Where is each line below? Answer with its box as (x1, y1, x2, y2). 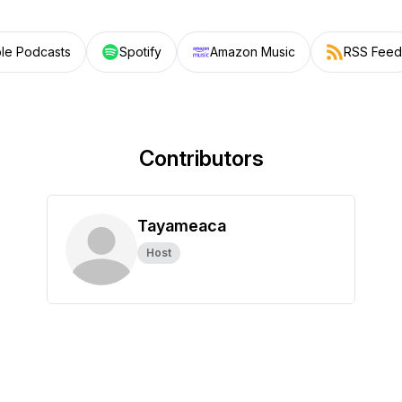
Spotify (118, 44, 162, 59)
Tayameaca (137, 216, 226, 235)
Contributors (138, 145, 264, 171)
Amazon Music (209, 44, 295, 59)
